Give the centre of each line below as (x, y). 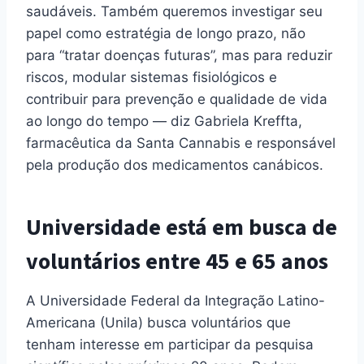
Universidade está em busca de (182, 228)
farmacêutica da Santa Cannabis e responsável (181, 143)
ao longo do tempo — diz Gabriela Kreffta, (164, 121)
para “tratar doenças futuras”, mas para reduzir (179, 56)
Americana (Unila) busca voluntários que (158, 323)
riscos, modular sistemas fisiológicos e (152, 78)
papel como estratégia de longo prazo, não (166, 34)
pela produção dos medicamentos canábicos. (175, 165)
